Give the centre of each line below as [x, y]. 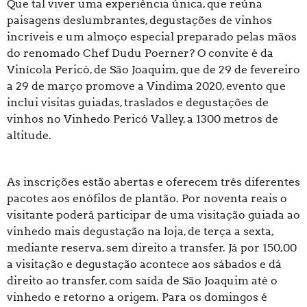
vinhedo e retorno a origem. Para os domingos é [137, 297]
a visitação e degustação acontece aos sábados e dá [144, 265]
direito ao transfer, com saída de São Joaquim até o [142, 281]
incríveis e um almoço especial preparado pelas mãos [152, 37]
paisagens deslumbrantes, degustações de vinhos [139, 21]
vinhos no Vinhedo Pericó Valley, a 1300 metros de [143, 119]
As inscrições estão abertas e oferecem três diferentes [153, 182]
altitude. [29, 136]
